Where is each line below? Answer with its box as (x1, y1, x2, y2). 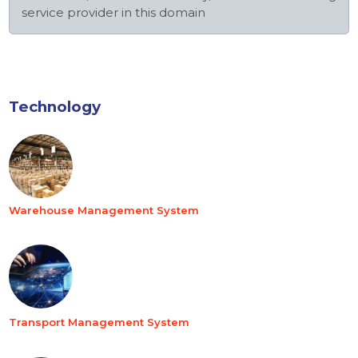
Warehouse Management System (9, 203, 200, 217)
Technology (9, 97, 101, 117)
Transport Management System (9, 315, 190, 328)
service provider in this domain (22, 5, 206, 21)
